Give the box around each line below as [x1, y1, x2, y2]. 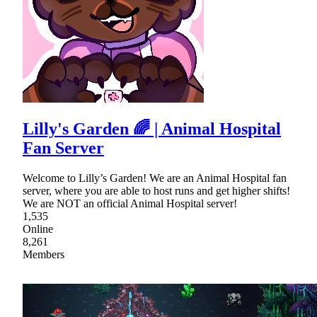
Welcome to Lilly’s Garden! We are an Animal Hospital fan [23, 172, 287, 185]
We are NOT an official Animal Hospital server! [23, 197, 237, 210]
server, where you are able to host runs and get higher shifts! [23, 185, 290, 197]
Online [23, 223, 53, 236]
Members [23, 248, 64, 261]
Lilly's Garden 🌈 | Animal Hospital [23, 120, 281, 139]
